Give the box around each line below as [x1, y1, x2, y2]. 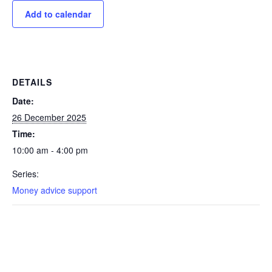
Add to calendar [25, 8, 91, 20]
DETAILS [12, 76, 52, 88]
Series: [12, 168, 39, 180]
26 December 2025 [12, 111, 86, 123]
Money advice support [12, 184, 97, 196]
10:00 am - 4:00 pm [12, 144, 88, 156]
